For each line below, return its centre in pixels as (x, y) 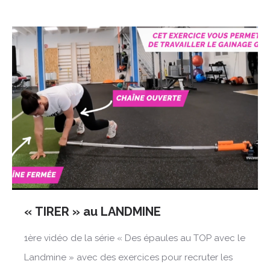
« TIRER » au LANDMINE (93, 212)
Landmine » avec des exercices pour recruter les (128, 258)
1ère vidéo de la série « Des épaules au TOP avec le (135, 238)
